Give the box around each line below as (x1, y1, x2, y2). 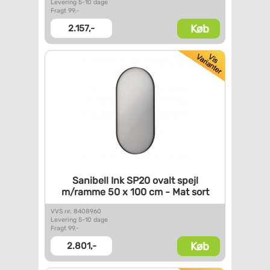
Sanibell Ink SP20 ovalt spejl (72, 175, 198, 186)
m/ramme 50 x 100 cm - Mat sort (61, 186, 209, 198)
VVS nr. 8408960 (51, 207, 101, 215)
